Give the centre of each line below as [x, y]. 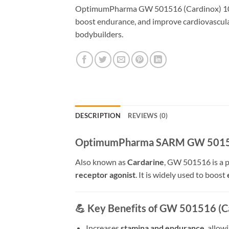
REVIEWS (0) [148, 115]
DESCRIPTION [98, 115]
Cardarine [146, 162]
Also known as [101, 162]
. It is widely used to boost [181, 174]
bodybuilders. [99, 34]
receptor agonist [105, 174]
